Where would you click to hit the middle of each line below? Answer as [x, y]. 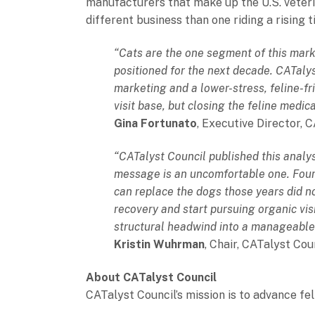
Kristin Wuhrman [159, 244]
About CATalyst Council [151, 277]
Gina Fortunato [155, 123]
